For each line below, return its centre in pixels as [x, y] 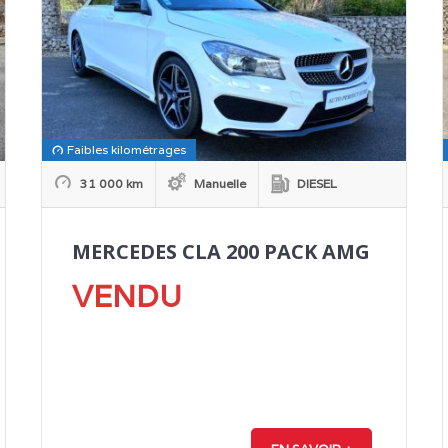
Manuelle [218, 183]
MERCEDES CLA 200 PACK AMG [220, 251]
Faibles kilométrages [126, 149]
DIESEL [315, 183]
